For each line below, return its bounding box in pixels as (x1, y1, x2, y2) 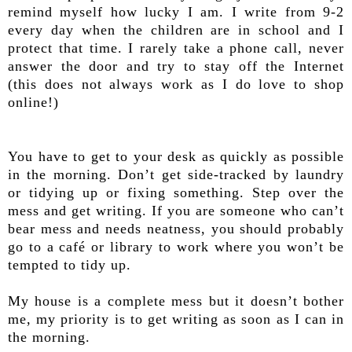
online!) (8, 93, 59, 110)
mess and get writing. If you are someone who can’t (8, 202, 344, 218)
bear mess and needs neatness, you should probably (8, 220, 344, 236)
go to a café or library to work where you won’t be (8, 238, 344, 255)
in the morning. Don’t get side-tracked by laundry (8, 166, 344, 182)
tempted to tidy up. (8, 256, 131, 273)
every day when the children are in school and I (8, 21, 344, 38)
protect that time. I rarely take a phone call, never (8, 39, 344, 56)
